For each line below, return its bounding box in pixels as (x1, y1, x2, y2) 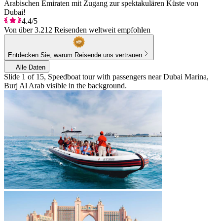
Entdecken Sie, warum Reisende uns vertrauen (8, 51, 142, 59)
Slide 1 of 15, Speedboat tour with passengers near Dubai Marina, (4, 72, 209, 81)
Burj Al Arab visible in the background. (4, 81, 127, 90)
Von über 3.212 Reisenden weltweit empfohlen (4, 25, 150, 34)
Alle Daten (16, 63, 45, 71)
